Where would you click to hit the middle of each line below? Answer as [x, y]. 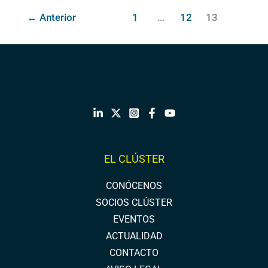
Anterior [56, 18]
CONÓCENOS [134, 186]
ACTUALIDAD [134, 237]
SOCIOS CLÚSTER [134, 203]
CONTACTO [134, 253]
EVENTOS [134, 220]
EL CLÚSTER [134, 159]
